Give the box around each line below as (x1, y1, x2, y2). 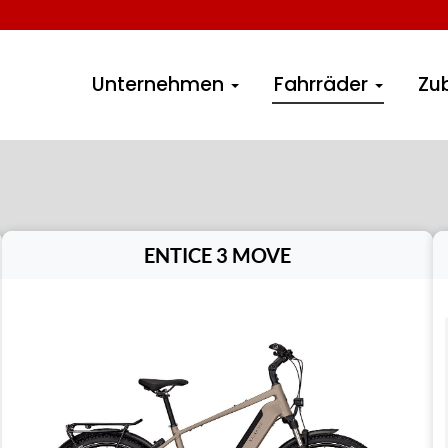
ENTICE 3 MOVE (143, 243, 291, 267)
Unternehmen (91, 71, 229, 98)
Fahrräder (273, 71, 373, 98)
